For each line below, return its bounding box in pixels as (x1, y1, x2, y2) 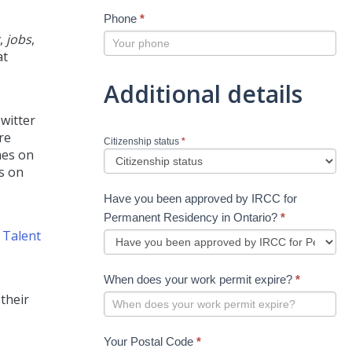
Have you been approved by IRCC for (104, 191, 297, 205)
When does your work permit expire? (104, 272, 295, 286)
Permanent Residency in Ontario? (104, 210, 280, 224)
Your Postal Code (104, 334, 196, 348)
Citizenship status (104, 135, 181, 147)
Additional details (104, 77, 302, 110)
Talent (2, 227, 41, 245)
